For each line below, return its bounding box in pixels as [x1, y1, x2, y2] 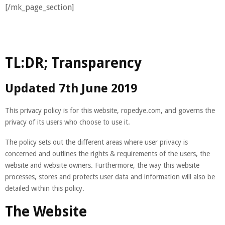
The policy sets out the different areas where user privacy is [5, 138, 188, 146]
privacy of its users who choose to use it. [5, 118, 130, 126]
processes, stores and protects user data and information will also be [5, 172, 215, 181]
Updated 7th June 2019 [5, 81, 137, 95]
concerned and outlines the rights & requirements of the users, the [5, 149, 210, 158]
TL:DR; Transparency [5, 54, 142, 71]
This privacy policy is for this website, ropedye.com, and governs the [5, 106, 215, 115]
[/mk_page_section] [5, 2, 74, 12]
